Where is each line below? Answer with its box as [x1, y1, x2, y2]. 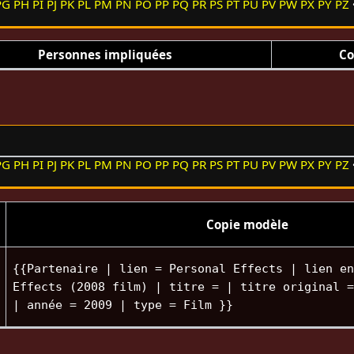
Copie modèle [205, 216, 288, 232]
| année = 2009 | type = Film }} [12, 297, 233, 312]
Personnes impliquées [37, 46, 172, 62]
